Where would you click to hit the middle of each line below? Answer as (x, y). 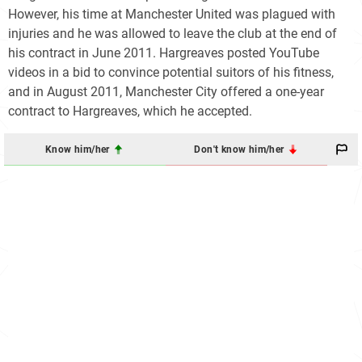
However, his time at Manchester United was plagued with (172, 15)
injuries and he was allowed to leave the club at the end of (173, 34)
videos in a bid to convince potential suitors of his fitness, (171, 73)
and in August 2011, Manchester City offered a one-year (166, 92)
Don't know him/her (240, 149)
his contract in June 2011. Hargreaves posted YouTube (164, 53)
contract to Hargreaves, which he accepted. (130, 112)
